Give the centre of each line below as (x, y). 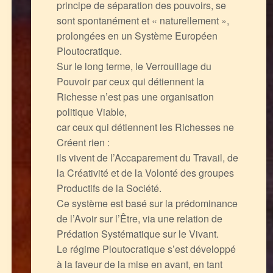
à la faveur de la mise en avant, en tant (139, 264)
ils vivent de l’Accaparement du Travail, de (147, 157)
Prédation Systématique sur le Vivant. (137, 233)
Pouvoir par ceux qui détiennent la (130, 81)
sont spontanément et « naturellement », (143, 20)
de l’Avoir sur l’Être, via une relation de (139, 218)
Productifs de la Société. (109, 188)
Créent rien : (83, 142)
